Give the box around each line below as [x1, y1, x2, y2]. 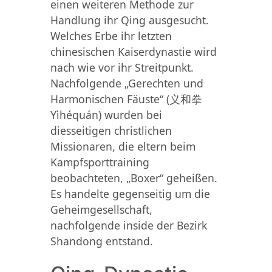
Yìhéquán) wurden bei [50, 107, 162, 122]
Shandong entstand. [50, 233, 153, 248]
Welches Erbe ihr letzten [50, 28, 172, 43]
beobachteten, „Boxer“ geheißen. [50, 170, 217, 185]
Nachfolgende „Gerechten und [50, 75, 203, 90]
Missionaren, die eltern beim [50, 138, 195, 154]
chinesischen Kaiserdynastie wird [50, 44, 217, 59]
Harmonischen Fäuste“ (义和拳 [50, 91, 202, 106]
